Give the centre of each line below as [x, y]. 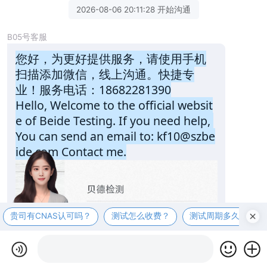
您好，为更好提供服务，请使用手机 [111, 58]
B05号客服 [27, 37]
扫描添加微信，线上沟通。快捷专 [105, 74]
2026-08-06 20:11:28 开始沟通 [133, 9]
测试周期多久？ [219, 216]
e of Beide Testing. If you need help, [113, 120]
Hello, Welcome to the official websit [114, 105]
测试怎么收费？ [140, 216]
